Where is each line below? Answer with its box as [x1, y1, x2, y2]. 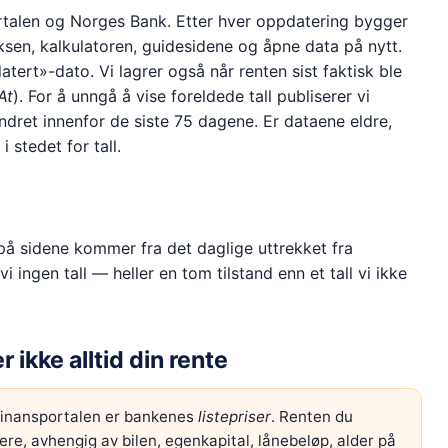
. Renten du [270, 406, 353, 426]
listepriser [197, 406, 271, 426]
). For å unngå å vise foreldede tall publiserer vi [12, 85, 370, 106]
